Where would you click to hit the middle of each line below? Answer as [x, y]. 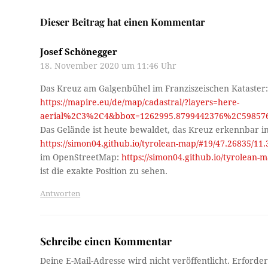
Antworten [60, 193]
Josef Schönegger [79, 52]
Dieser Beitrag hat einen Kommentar [123, 22]
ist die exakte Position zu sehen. [104, 171]
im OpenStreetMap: [81, 157]
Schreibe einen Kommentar [106, 240]
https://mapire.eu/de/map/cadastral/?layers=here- [140, 102]
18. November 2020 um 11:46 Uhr [109, 66]
